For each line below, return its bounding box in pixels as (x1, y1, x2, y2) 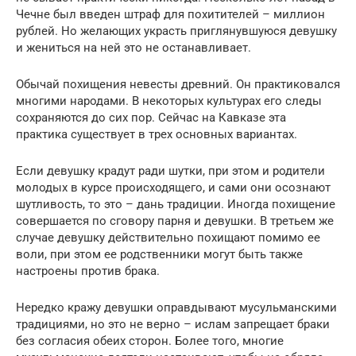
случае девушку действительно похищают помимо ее (16, 230, 320, 246)
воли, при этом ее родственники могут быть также (16, 247, 303, 262)
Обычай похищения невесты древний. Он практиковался (16, 77, 340, 92)
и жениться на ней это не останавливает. (16, 41, 251, 56)
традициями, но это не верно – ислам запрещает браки (16, 317, 330, 332)
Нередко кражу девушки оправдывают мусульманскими (16, 300, 337, 315)
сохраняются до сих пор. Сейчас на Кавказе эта (16, 110, 286, 126)
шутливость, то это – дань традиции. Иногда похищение (16, 197, 335, 212)
